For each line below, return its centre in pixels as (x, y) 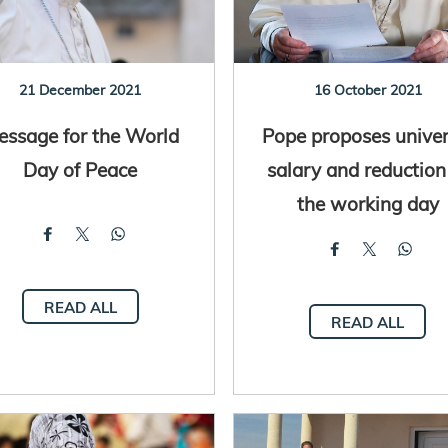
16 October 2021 (367, 89)
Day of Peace (80, 169)
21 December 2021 (80, 89)
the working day (367, 203)
